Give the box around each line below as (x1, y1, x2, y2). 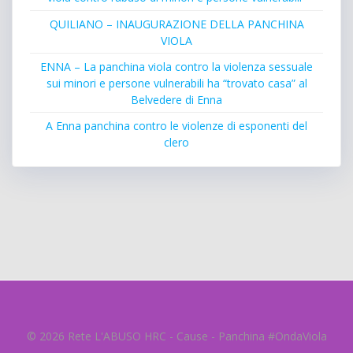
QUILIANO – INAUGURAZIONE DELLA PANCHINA (49, 16, 304, 32)
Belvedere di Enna (131, 91, 222, 107)
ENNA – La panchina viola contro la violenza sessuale (40, 58, 313, 74)
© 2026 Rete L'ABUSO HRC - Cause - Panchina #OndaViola (26, 329, 327, 344)
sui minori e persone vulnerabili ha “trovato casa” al (46, 75, 307, 91)
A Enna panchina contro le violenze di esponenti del (46, 117, 307, 133)
